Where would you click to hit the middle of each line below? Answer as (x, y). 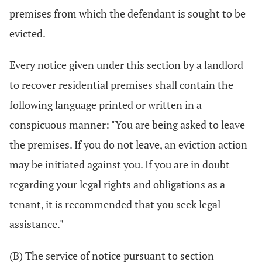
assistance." (37, 224)
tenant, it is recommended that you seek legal (115, 204)
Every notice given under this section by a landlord (126, 65)
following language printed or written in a (106, 105)
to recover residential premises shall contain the (121, 85)
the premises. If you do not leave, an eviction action (128, 144)
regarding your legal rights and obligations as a (117, 184)
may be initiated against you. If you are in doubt (120, 164)
